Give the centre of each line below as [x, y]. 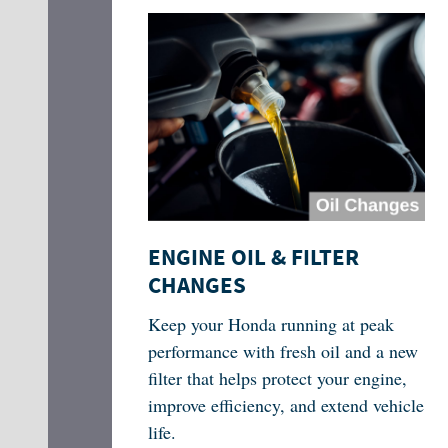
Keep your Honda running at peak [270, 324]
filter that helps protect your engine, [277, 378]
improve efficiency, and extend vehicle [285, 405]
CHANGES [196, 285]
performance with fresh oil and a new [282, 351]
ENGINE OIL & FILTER [253, 257]
